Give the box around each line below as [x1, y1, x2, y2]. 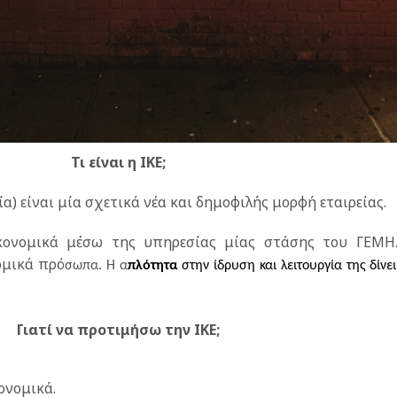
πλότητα [127, 258, 177, 273]
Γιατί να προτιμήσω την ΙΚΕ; [17, 319, 221, 339]
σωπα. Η [64, 258, 120, 273]
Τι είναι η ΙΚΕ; [71, 152, 167, 172]
